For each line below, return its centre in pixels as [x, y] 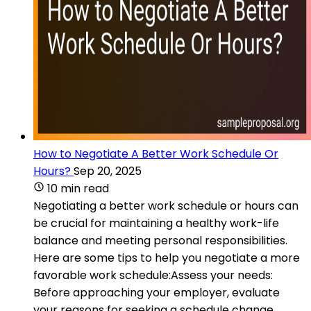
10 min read [78, 188]
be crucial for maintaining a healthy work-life [156, 223]
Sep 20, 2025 [108, 171]
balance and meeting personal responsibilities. [160, 240]
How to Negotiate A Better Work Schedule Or [156, 153]
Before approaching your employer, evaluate [157, 292]
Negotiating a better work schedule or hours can [166, 205]
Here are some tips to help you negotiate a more [167, 258]
